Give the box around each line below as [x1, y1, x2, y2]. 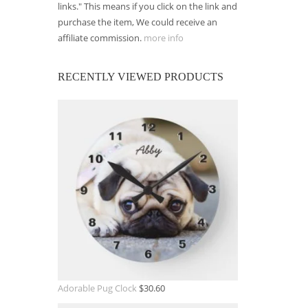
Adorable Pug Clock [57, 281, 137, 294]
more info [143, 32, 184, 44]
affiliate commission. [57, 32, 144, 44]
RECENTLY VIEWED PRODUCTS [57, 71, 223, 82]
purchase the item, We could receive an [57, 16, 217, 28]
